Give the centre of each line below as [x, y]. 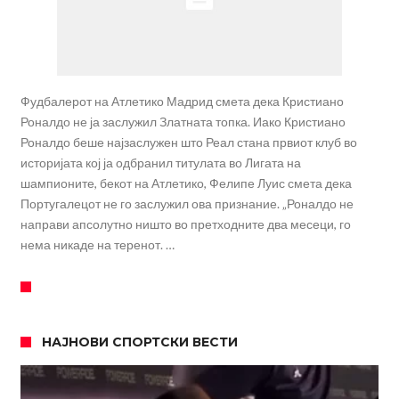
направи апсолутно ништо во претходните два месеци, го [185, 224]
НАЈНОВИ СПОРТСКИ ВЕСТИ [139, 342]
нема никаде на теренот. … [97, 245]
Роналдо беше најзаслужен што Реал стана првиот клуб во [188, 142]
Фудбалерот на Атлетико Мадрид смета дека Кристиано [182, 102]
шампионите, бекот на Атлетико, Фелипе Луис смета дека [186, 183]
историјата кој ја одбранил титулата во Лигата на [160, 163]
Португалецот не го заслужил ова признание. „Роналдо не [187, 204]
